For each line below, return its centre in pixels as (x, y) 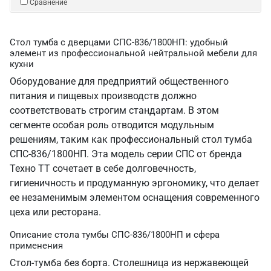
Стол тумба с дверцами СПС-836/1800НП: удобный (119, 42)
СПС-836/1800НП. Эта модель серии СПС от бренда (126, 154)
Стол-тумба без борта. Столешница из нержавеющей (129, 263)
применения (36, 246)
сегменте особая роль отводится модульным (112, 125)
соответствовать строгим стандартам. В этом (114, 110)
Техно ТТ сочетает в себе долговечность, (103, 168)
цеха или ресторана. (55, 212)
